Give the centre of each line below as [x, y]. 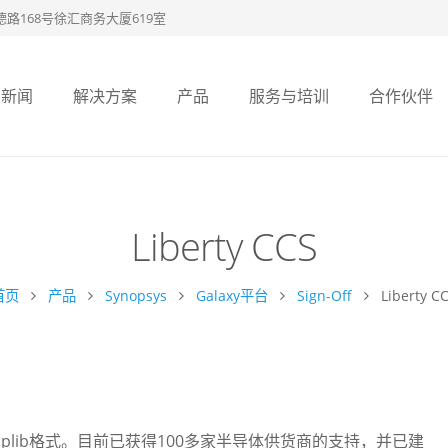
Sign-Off [324, 295]
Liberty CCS [224, 246]
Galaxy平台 [232, 295]
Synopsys [136, 295]
